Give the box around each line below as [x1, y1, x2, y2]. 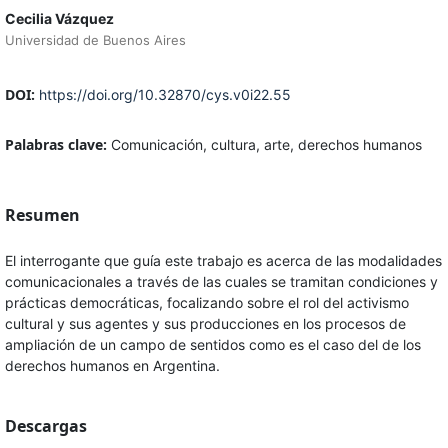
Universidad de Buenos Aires [4, 32, 186, 49]
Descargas [4, 415, 87, 438]
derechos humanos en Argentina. [4, 357, 220, 375]
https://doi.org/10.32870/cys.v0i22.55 [38, 86, 291, 104]
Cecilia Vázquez [4, 10, 114, 28]
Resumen [4, 204, 80, 227]
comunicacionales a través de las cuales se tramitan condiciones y [4, 273, 438, 291]
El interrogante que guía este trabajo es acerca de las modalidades [4, 252, 442, 270]
